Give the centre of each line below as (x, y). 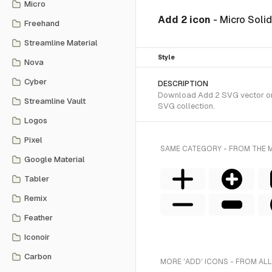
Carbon (38, 257)
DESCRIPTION (183, 84)
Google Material (55, 159)
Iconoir (37, 237)
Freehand (42, 23)
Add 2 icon (185, 19)
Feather (39, 218)
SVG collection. (186, 106)
